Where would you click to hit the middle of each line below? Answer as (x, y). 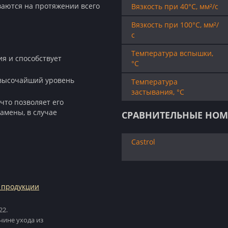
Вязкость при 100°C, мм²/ (175, 25)
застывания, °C (158, 92)
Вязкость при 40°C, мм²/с (175, 6)
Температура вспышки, (172, 53)
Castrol (143, 142)
